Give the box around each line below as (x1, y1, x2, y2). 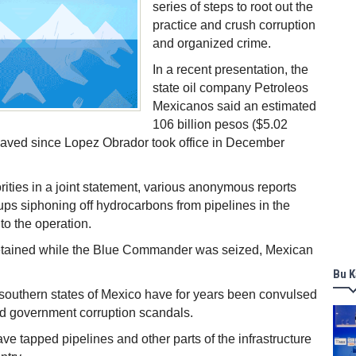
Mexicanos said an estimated (153, 99, 316, 113)
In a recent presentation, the (153, 63, 308, 76)
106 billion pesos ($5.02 (153, 118, 288, 131)
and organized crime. (153, 37, 271, 50)
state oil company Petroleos (153, 81, 308, 95)
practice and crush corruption (153, 18, 315, 32)
